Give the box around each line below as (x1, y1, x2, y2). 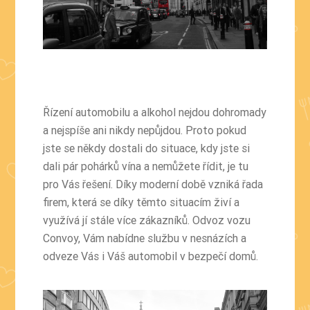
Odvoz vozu (192, 213, 251, 228)
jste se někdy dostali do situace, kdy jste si (43, 141, 250, 156)
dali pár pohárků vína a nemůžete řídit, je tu (43, 159, 249, 174)
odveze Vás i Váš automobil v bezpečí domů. (43, 249, 259, 264)
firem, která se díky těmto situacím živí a (43, 195, 240, 210)
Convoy (43, 231, 79, 246)
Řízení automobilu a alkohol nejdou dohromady (43, 105, 267, 120)
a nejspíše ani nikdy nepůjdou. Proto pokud (43, 123, 247, 138)
